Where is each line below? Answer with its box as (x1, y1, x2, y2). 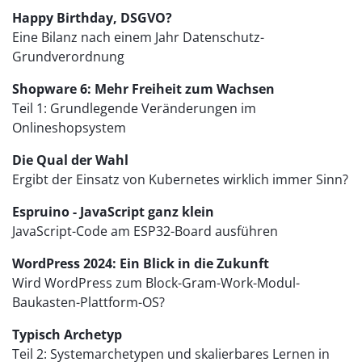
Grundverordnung (12, 48, 124, 66)
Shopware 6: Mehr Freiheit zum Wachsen (12, 80, 275, 99)
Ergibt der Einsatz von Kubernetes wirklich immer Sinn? (12, 170, 348, 189)
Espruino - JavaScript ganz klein (12, 203, 214, 221)
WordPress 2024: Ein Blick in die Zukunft (12, 255, 269, 273)
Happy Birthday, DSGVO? (12, 9, 172, 27)
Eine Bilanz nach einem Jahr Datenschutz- (12, 28, 264, 47)
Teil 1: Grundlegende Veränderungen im (12, 99, 256, 118)
